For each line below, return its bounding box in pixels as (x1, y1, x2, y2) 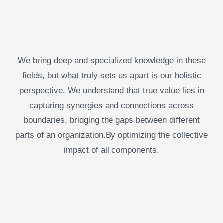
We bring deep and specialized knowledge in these (17, 56, 206, 65)
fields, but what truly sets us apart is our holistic (22, 71, 201, 80)
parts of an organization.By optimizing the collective (15, 130, 208, 140)
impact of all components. (64, 145, 159, 155)
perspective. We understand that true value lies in (19, 86, 204, 95)
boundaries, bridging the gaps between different (23, 115, 200, 125)
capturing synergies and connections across (29, 101, 194, 110)
